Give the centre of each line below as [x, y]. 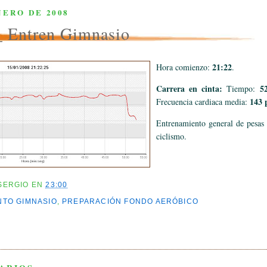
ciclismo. [171, 136]
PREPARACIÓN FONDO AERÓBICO [131, 202]
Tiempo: [241, 88]
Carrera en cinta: [190, 88]
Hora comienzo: [184, 67]
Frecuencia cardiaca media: [203, 101]
